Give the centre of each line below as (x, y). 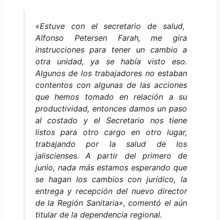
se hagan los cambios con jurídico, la (111, 179)
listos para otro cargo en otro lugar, (111, 132)
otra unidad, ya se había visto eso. (111, 62)
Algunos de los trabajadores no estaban (111, 73)
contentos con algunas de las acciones (111, 85)
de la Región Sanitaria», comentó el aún (111, 203)
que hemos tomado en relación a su (111, 97)
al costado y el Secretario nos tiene (111, 121)
